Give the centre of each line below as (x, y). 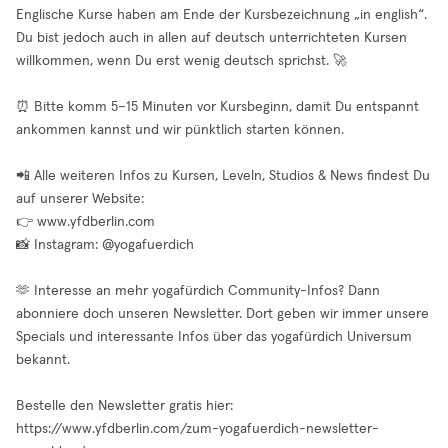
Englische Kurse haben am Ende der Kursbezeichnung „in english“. (221, 15)
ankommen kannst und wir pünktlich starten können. (180, 130)
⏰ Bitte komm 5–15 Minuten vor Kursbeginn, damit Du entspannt (217, 107)
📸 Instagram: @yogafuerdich (105, 245)
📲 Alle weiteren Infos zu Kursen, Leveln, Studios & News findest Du (223, 176)
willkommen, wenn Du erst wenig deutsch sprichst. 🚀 (181, 61)
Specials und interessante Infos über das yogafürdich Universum (214, 337)
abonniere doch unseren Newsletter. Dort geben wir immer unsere (222, 314)
